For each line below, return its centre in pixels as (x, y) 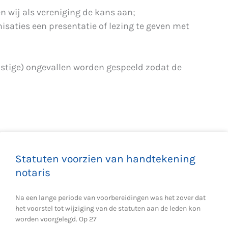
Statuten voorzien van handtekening (105, 159)
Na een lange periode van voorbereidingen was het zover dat (110, 198)
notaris (33, 173)
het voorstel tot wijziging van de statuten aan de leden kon (108, 208)
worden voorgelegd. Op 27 (56, 219)
